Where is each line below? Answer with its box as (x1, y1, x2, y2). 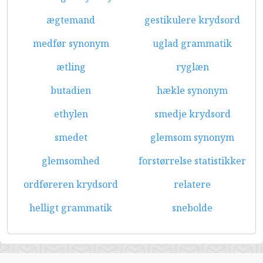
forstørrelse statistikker (139, 154, 246, 167)
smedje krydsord (154, 107, 231, 120)
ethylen (53, 107, 88, 120)
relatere (174, 178, 211, 191)
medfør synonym (32, 37, 109, 50)
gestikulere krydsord (144, 14, 240, 26)
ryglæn (176, 60, 209, 73)
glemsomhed (42, 154, 100, 167)
